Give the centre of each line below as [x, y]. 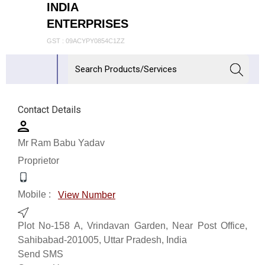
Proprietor [38, 160]
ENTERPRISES [88, 23]
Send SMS [41, 254]
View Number [87, 195]
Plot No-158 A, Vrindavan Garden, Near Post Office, [132, 225]
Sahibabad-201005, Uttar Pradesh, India [102, 240]
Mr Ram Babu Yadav [61, 143]
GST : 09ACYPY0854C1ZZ [86, 41]
